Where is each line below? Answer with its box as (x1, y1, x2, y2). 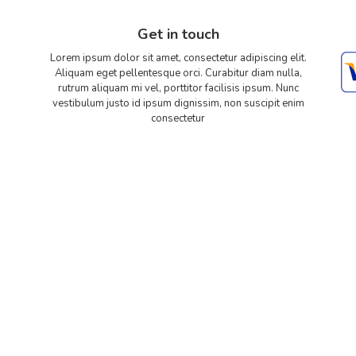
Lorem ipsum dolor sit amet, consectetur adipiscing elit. (49, 51, 307, 65)
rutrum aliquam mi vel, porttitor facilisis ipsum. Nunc (57, 81, 299, 95)
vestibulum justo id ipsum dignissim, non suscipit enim (52, 96, 304, 110)
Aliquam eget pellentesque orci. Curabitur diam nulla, (54, 66, 302, 80)
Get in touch (137, 25, 219, 44)
